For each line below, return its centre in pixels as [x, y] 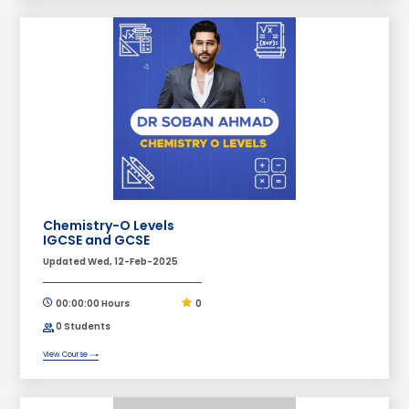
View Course [67, 355]
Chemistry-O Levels [109, 226]
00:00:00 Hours [92, 304]
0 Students [83, 327]
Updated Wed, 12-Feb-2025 [111, 262]
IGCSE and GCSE [97, 241]
